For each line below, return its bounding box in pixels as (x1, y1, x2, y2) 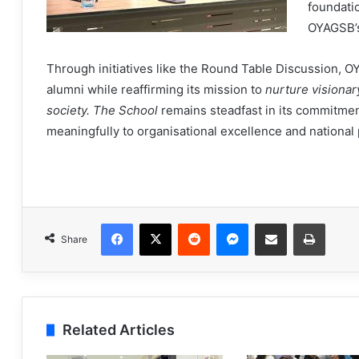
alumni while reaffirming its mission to (46, 82, 265, 98)
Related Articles (63, 321, 175, 339)
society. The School (46, 103, 161, 119)
